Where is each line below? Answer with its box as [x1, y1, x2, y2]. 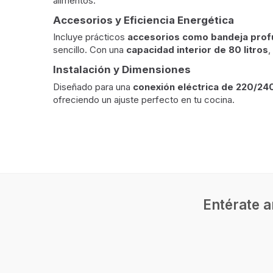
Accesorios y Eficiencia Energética [53, 13, 234, 26]
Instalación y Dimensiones [53, 63, 191, 76]
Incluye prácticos [53, 31, 127, 43]
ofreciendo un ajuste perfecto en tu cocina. [53, 93, 235, 105]
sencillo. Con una [53, 44, 126, 55]
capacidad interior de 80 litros [126, 44, 268, 55]
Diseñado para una [53, 80, 133, 93]
